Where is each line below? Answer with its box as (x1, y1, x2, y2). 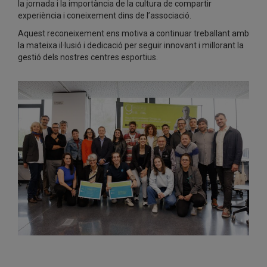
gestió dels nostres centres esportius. (18, 52, 158, 63)
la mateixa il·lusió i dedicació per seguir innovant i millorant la (18, 41, 244, 51)
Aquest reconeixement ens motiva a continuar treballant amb (18, 29, 249, 39)
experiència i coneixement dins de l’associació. (18, 11, 191, 21)
